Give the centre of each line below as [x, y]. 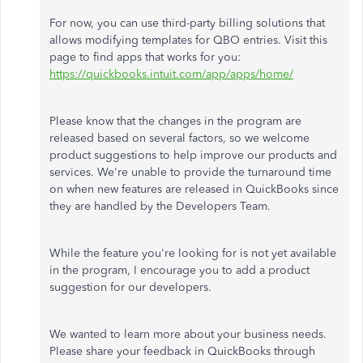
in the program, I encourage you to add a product [179, 270]
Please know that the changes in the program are [175, 121]
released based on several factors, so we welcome [179, 138]
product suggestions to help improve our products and [193, 155]
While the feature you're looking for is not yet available [193, 253]
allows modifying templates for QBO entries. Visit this [188, 40]
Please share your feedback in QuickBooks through [182, 351]
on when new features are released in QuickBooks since [194, 189]
